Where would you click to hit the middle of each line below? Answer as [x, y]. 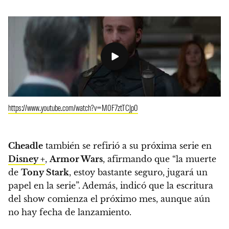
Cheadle [26, 145]
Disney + [27, 159]
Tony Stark [45, 172]
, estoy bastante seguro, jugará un [138, 172]
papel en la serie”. [44, 185]
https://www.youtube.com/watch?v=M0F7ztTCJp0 [73, 107]
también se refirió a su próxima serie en [127, 145]
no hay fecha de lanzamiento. [70, 212]
